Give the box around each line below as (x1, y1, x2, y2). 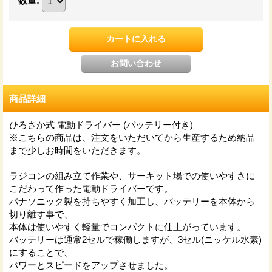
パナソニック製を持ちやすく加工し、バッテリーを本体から (9, 195, 255, 206)
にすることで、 (9, 246, 73, 257)
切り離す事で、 (9, 208, 73, 219)
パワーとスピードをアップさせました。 (9, 259, 173, 270)
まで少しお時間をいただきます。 (9, 144, 146, 155)
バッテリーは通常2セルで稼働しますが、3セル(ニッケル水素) (9, 234, 262, 245)
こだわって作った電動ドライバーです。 (9, 183, 173, 194)
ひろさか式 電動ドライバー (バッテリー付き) (9, 119, 193, 130)
